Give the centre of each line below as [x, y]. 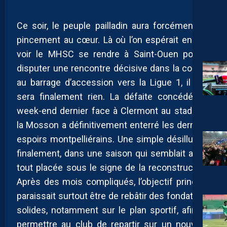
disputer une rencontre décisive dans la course [113, 68]
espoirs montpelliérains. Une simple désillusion [113, 139]
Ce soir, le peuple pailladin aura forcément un [113, 25]
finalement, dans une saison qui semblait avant [113, 153]
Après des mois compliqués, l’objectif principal [113, 181]
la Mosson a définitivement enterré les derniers [113, 125]
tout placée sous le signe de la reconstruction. [113, 167]
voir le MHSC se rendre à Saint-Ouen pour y [113, 54]
